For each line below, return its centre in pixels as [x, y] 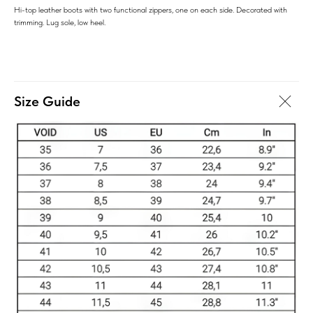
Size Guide [47, 101]
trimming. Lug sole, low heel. [60, 22]
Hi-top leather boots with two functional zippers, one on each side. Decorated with [151, 9]
